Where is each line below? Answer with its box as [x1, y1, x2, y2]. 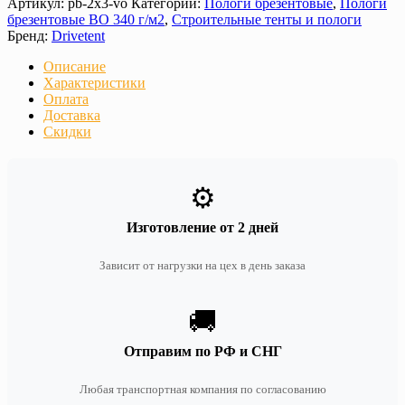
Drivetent [52, 28, 105, 44]
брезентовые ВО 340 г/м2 [7, 12, 165, 28]
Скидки [43, 124, 91, 140]
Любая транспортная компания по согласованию [79, 382, 326, 397]
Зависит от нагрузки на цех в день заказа [99, 259, 306, 273]
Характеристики [43, 75, 146, 91]
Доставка [43, 108, 100, 124]
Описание [43, 59, 106, 75]
